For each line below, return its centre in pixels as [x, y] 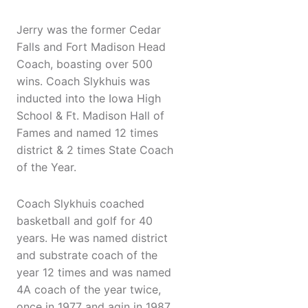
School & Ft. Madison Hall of [90, 116]
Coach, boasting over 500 [85, 64]
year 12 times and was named [94, 273]
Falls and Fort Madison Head [91, 47]
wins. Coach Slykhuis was [83, 81]
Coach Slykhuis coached [80, 204]
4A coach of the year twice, [89, 290]
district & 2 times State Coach [95, 150]
